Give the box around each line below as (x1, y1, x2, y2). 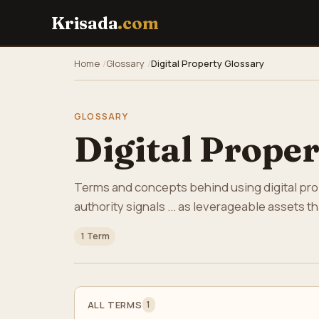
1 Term (80, 230, 110, 243)
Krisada (51, 12, 118, 33)
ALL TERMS (87, 298, 142, 311)
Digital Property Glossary (151, 57, 264, 70)
